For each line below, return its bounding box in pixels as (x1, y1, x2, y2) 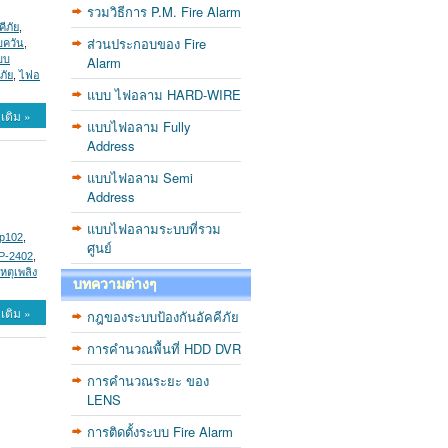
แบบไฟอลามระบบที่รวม (87, 219, 221, 238)
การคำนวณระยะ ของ (87, 371, 209, 390)
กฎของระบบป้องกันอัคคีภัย (87, 307, 239, 326)
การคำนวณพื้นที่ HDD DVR (87, 339, 241, 358)
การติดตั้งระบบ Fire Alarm (87, 422, 233, 441)
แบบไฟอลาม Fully (87, 117, 191, 136)
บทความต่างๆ (73, 276, 157, 292)
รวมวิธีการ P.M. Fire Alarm (87, 2, 241, 21)
